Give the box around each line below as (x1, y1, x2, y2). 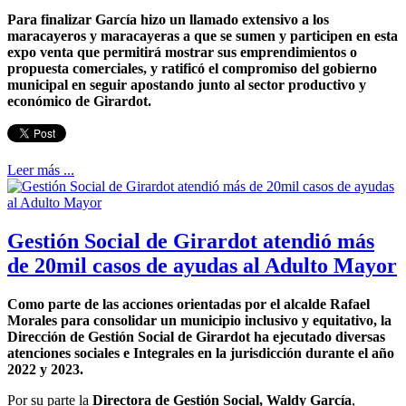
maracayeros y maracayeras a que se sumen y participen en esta (7, 27, 398, 43)
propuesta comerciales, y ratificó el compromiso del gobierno (7, 60, 377, 76)
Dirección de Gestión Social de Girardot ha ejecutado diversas (7, 328, 385, 344)
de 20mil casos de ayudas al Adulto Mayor (7, 253, 397, 277)
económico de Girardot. (7, 92, 151, 109)
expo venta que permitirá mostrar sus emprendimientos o (7, 43, 357, 60)
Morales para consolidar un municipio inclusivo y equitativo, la (7, 312, 391, 328)
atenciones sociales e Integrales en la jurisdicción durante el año (7, 344, 394, 361)
